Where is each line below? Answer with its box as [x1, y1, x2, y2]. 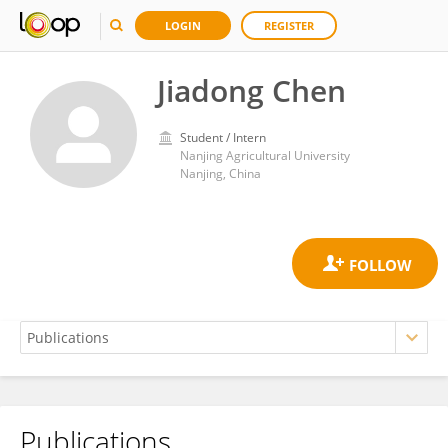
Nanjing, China [180, 165, 261, 182]
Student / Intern [180, 129, 266, 146]
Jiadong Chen [157, 70, 346, 111]
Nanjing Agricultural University [180, 147, 350, 164]
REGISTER [264, 18, 314, 33]
